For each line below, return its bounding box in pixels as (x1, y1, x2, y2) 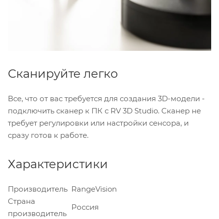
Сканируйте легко (8, 66, 118, 81)
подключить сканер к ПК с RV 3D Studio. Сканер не (8, 106, 201, 116)
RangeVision (67, 184, 117, 194)
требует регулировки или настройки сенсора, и (8, 118, 189, 128)
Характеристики (8, 157, 108, 172)
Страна (8, 197, 35, 206)
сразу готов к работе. (8, 131, 88, 140)
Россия (67, 202, 99, 212)
